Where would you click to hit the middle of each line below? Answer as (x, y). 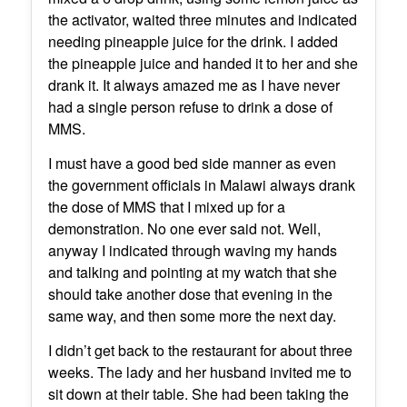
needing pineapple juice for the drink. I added (193, 42)
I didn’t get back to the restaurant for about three (200, 350)
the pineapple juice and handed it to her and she (203, 64)
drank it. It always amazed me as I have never (194, 85)
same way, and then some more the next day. (192, 315)
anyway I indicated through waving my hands (192, 250)
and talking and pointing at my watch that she (192, 272)
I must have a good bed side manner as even (192, 163)
